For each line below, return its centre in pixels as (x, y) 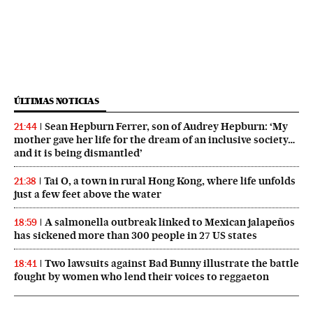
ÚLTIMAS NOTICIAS (57, 101)
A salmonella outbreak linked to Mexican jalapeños (170, 223)
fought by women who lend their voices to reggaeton (141, 277)
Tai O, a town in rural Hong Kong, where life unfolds (170, 181)
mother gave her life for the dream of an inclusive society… (154, 140)
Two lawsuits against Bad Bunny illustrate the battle (172, 264)
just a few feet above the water (88, 195)
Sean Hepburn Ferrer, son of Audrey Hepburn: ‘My (166, 127)
